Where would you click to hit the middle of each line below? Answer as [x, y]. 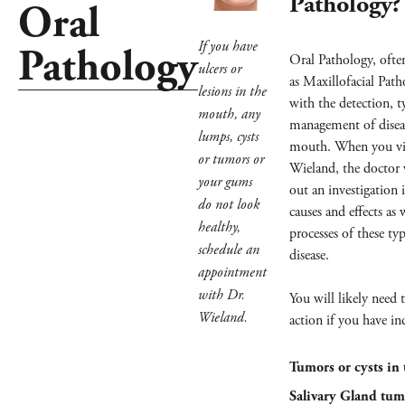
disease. [310, 255]
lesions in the [232, 92]
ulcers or [220, 69]
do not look [229, 205]
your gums [225, 182]
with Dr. [221, 295]
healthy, [219, 227]
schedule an [229, 250]
